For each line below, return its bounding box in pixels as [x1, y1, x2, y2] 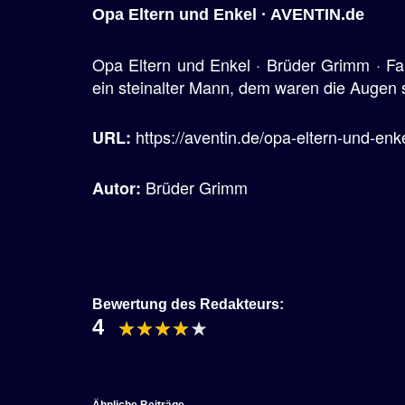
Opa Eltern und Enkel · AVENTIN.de [92, 5, 364, 24]
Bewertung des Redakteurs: [92, 297, 284, 313]
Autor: [92, 176, 146, 200]
